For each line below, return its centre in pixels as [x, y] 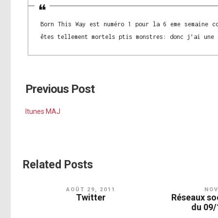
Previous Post [60, 89]
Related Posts [58, 165]
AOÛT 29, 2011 [91, 190]
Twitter [91, 198]
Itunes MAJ [43, 112]
